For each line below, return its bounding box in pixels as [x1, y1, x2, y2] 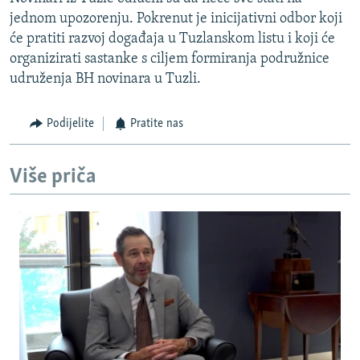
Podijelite [46, 117, 94, 131]
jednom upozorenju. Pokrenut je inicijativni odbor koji [10, 11, 342, 27]
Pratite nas [130, 117, 183, 131]
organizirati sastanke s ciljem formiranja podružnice [10, 51, 329, 67]
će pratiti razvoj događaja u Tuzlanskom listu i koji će [10, 31, 335, 47]
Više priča [10, 166, 96, 188]
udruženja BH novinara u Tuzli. [10, 72, 201, 88]
